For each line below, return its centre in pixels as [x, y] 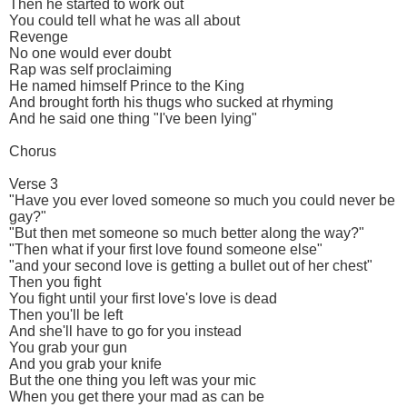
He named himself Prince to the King [127, 85]
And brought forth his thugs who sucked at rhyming [171, 102]
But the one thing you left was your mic [133, 380]
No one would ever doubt [90, 53]
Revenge [39, 36]
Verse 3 [34, 184]
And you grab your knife [85, 363]
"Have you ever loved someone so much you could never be [202, 200]
